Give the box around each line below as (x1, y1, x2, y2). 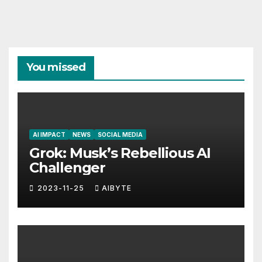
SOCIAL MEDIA (98, 131, 143, 139)
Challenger (29, 159, 105, 177)
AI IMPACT (33, 131, 65, 139)
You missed (26, 61, 85, 74)
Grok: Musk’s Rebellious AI (29, 144, 211, 162)
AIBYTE (102, 184, 132, 193)
